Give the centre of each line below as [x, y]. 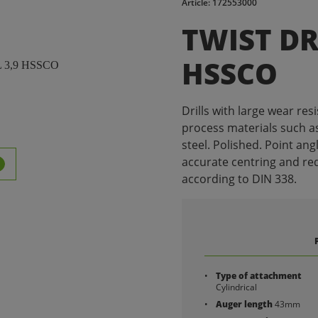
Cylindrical [236, 287]
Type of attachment [259, 276]
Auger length [244, 304]
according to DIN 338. [239, 179]
